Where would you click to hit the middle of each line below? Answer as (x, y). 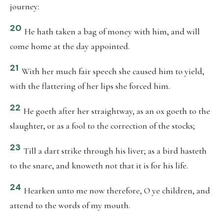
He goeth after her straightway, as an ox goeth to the (117, 111)
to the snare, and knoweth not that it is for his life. (99, 165)
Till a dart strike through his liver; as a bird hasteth (115, 151)
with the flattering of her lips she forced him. (90, 86)
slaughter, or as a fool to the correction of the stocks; (102, 126)
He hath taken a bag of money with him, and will (112, 31)
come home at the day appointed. (70, 46)
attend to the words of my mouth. (70, 205)
